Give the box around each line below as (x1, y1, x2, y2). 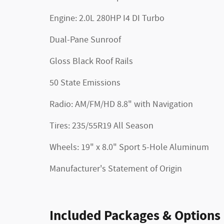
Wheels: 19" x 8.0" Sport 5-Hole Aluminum (49, 141, 209, 153)
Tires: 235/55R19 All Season (49, 119, 153, 132)
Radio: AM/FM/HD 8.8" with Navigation (49, 98, 193, 110)
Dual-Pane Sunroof (49, 33, 121, 46)
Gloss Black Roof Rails (49, 55, 133, 67)
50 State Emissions (49, 76, 120, 89)
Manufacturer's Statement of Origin (49, 162, 182, 175)
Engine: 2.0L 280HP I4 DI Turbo (49, 12, 164, 24)
